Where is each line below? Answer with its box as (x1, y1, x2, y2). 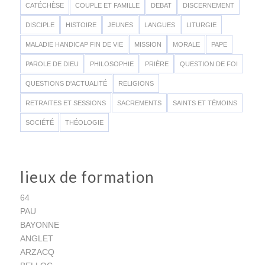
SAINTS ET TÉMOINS (172, 99, 237, 106)
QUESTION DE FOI (179, 60, 238, 67)
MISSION (134, 40, 161, 48)
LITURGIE (186, 21, 216, 28)
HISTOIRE (65, 21, 96, 28)
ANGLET (20, 233, 53, 243)
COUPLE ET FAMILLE (75, 1, 140, 9)
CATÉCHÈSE (25, 1, 64, 9)
